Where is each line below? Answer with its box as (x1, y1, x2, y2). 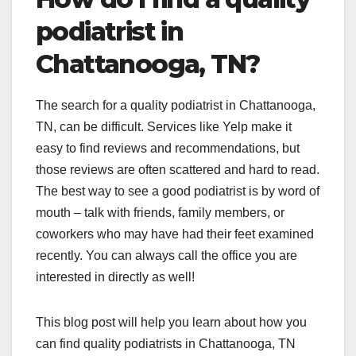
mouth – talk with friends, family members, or (36, 205, 284, 219)
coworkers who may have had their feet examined (36, 226, 314, 241)
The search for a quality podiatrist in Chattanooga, (36, 98, 315, 112)
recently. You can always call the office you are (36, 248, 297, 262)
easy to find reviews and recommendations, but (36, 141, 300, 155)
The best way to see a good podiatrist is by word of (36, 184, 319, 198)
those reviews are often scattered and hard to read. (36, 162, 319, 176)
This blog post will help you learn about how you (36, 315, 307, 329)
